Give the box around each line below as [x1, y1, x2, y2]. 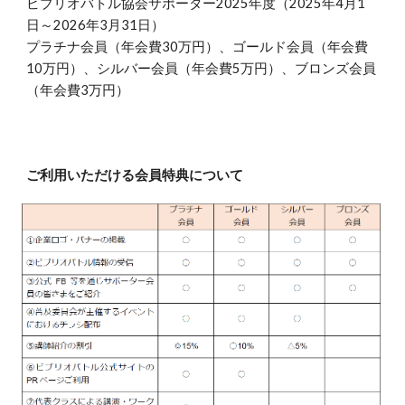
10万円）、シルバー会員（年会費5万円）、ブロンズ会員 [26, 61, 377, 76]
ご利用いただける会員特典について [26, 167, 244, 183]
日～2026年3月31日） [26, 17, 165, 33]
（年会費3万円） [26, 82, 130, 98]
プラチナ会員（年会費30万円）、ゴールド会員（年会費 [26, 39, 369, 54]
